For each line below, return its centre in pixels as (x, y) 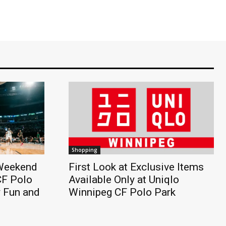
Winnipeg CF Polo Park (122, 192)
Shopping (84, 150)
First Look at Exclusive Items (136, 167)
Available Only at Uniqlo (124, 179)
